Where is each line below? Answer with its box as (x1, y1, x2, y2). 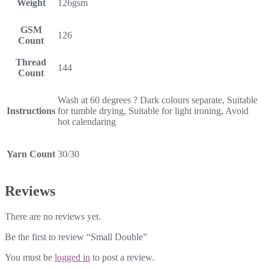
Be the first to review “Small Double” (5, 231, 147, 242)
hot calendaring (58, 116, 116, 127)
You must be (5, 252, 55, 262)
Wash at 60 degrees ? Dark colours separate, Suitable (58, 94, 258, 105)
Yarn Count (7, 148, 55, 159)
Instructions (7, 105, 55, 116)
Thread (16, 56, 46, 67)
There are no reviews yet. (5, 211, 101, 222)
